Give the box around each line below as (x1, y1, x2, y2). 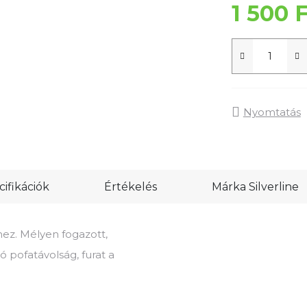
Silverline (246, 180, 299, 193)
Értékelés (104, 180, 157, 193)
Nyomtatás (243, 105, 301, 119)
